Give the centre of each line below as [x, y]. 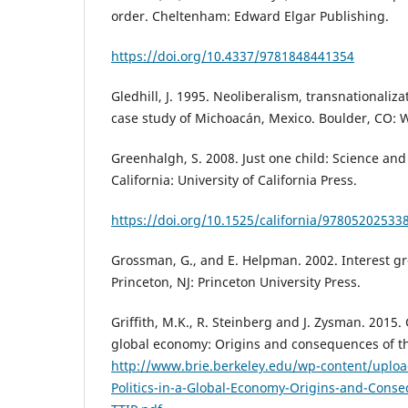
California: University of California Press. [234, 180]
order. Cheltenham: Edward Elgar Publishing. [250, 16]
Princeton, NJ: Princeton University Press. [236, 282]
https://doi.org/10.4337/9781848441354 [233, 56]
